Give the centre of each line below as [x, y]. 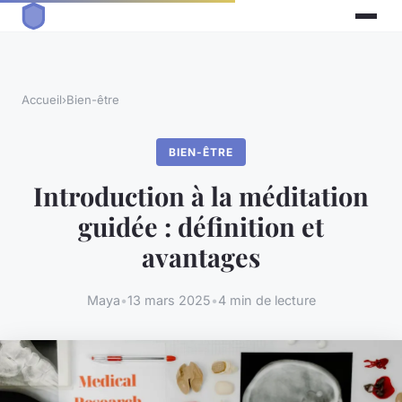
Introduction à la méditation [201, 196]
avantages [201, 257]
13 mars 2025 [169, 300]
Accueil [42, 100]
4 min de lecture [267, 300]
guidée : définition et [201, 227]
